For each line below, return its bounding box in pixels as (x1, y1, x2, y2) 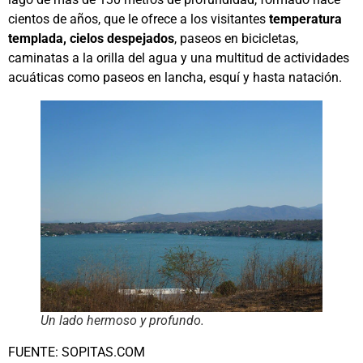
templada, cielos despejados (8, 30, 174, 46)
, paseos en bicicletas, (174, 30, 298, 46)
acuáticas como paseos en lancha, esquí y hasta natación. (8, 69, 345, 85)
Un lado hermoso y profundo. (41, 312, 204, 328)
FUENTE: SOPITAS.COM (8, 344, 145, 360)
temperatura (269, 11, 342, 27)
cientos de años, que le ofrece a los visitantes (8, 11, 269, 27)
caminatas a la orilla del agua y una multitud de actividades (8, 49, 349, 66)
